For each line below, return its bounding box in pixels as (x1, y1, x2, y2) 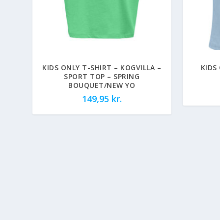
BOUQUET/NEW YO (68, 80, 136, 90)
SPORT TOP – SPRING (64, 71, 140, 81)
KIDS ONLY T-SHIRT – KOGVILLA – (42, 62, 162, 72)
